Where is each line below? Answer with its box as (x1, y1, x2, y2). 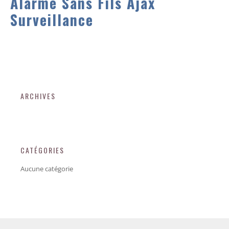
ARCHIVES (20, 90, 56, 101)
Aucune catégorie (20, 164, 73, 173)
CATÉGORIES (20, 144, 64, 155)
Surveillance (10, 9, 94, 30)
